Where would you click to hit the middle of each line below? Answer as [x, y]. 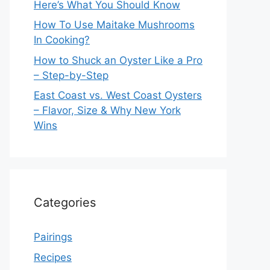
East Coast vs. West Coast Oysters [118, 95]
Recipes [53, 257]
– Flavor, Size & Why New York [107, 110]
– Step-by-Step [71, 75]
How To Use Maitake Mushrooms [114, 25]
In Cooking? [62, 40]
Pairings [53, 237]
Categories [65, 202]
